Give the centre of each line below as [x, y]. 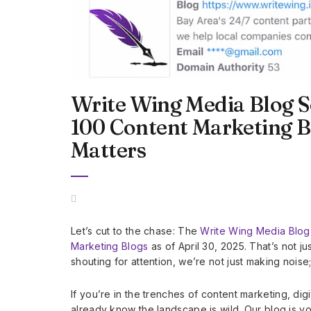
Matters [109, 150]
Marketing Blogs [110, 246]
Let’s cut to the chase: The [136, 230]
